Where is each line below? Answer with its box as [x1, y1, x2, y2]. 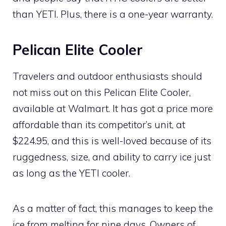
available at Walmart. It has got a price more [13, 102, 213, 115]
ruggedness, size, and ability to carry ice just [13, 150, 211, 163]
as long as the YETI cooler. [13, 166, 130, 179]
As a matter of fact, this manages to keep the [13, 202, 213, 214]
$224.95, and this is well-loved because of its [13, 134, 211, 147]
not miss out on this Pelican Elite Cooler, [13, 86, 191, 98]
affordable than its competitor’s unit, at [13, 118, 185, 131]
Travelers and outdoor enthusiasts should [13, 70, 202, 82]
